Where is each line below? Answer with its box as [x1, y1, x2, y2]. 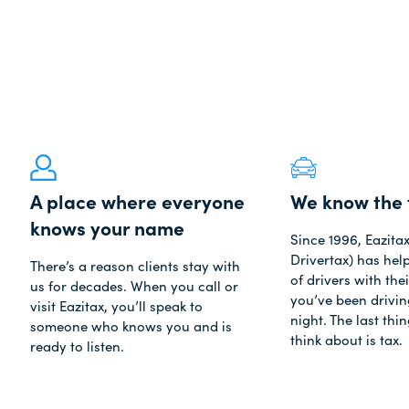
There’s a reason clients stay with [30, 256, 240, 276]
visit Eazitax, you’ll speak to [30, 296, 203, 316]
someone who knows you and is [30, 316, 232, 336]
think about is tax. [290, 330, 403, 350]
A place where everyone [30, 187, 245, 215]
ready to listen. [30, 336, 124, 356]
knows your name [30, 214, 184, 242]
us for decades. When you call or [30, 276, 238, 296]
